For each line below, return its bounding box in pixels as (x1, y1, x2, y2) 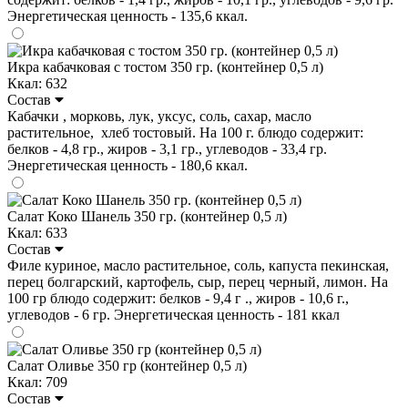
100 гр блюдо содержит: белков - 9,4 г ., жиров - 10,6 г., (7, 290, 349, 306)
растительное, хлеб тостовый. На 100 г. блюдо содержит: (7, 124, 363, 140)
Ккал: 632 (7, 75, 67, 91)
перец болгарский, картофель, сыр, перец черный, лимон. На (7, 273, 388, 290)
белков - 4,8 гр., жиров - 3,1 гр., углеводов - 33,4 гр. (7, 140, 327, 157)
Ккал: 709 (7, 373, 67, 390)
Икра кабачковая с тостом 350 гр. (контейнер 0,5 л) (7, 58, 323, 75)
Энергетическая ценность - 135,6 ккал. (7, 7, 248, 24)
